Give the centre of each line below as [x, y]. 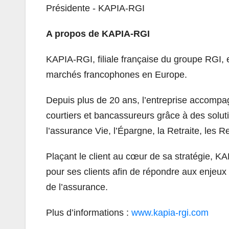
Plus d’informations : [89, 212]
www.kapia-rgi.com [170, 212]
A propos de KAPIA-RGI [98, 33]
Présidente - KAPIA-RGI [95, 8]
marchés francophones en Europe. [117, 74]
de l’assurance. [77, 187]
